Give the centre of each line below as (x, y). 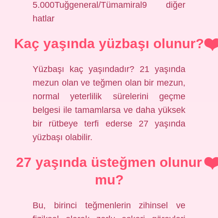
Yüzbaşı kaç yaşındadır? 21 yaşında (109, 69)
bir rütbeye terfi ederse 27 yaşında (109, 124)
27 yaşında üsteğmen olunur (109, 162)
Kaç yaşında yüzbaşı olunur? (109, 44)
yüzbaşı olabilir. (63, 137)
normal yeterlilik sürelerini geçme (109, 96)
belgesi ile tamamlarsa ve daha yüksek (109, 110)
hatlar (44, 18)
